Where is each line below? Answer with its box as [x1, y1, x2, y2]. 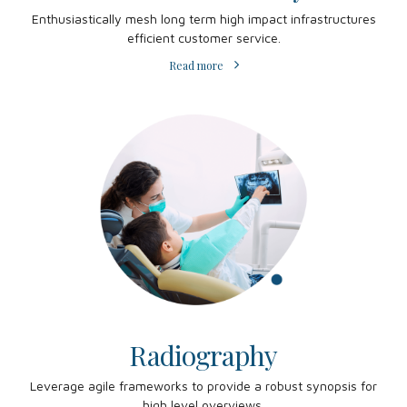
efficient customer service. [126, 30, 281, 46]
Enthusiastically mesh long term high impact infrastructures [31, 11, 376, 27]
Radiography [129, 336, 278, 373]
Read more [168, 57, 223, 73]
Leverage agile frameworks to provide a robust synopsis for [30, 378, 377, 394]
